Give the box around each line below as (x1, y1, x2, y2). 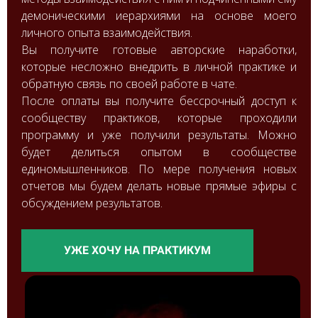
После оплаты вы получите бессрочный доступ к (21, 93, 297, 109)
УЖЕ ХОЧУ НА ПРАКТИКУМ (64, 243, 211, 257)
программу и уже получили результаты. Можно (21, 127, 297, 143)
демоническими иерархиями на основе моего (21, 8, 297, 23)
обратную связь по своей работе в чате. (21, 76, 237, 92)
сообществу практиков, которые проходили (21, 110, 297, 126)
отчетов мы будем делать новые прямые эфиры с (21, 178, 297, 194)
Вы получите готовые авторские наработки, (21, 42, 297, 57)
